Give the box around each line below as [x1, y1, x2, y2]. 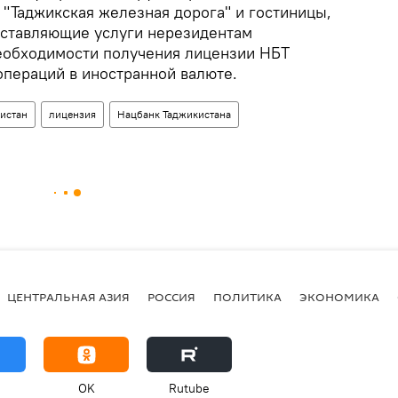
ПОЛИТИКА [213, 288, 282, 305]
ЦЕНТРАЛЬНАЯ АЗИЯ [7, 288, 130, 305]
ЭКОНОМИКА [299, 288, 379, 305]
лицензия [49, 107, 96, 122]
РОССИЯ [147, 288, 195, 305]
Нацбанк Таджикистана [117, 107, 231, 122]
